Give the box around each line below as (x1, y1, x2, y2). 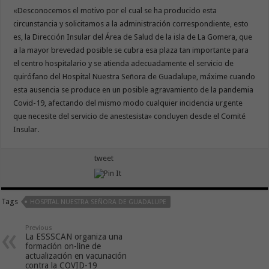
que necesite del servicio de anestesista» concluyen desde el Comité (13, 111, 246, 121)
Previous (25, 223, 53, 232)
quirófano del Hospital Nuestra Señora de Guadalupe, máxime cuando (13, 71, 256, 81)
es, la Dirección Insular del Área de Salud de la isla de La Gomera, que (13, 32, 253, 41)
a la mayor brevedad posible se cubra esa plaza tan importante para (13, 45, 249, 55)
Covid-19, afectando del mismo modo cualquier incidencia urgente (13, 98, 243, 107)
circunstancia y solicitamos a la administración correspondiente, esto (13, 19, 249, 28)
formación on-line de (25, 241, 101, 251)
